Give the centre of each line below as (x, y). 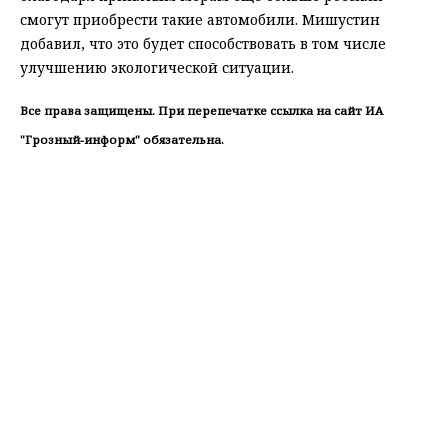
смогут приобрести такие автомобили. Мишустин (200, 20)
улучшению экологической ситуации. (157, 68)
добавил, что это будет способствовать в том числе (203, 44)
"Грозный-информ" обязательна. (122, 139)
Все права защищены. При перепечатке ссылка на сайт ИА (201, 110)
